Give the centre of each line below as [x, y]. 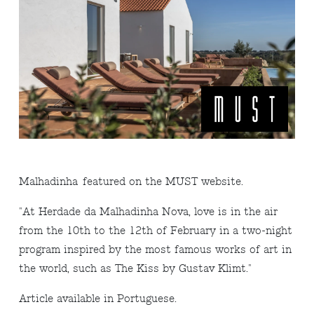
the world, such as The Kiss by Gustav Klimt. [134, 268]
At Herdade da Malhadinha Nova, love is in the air [150, 212]
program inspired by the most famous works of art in [156, 250]
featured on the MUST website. [163, 182]
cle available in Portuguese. [108, 299]
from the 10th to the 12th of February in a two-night [156, 231]
